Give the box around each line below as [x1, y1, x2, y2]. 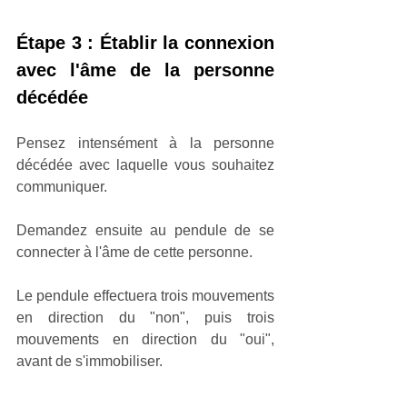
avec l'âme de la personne [16, 59, 274, 80]
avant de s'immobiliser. [16, 352, 163, 369]
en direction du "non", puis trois [16, 309, 274, 325]
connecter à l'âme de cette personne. [16, 243, 256, 260]
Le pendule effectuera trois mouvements [16, 287, 274, 303]
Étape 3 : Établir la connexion [16, 32, 274, 53]
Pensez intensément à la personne [16, 134, 274, 151]
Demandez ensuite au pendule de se [16, 222, 274, 238]
